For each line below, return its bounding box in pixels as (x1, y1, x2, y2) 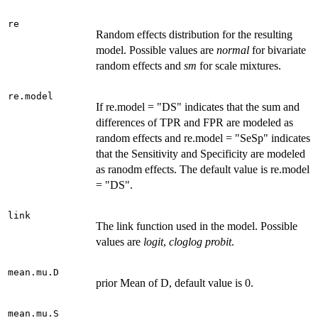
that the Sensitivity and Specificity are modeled (96, 148, 305, 160)
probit (205, 236, 231, 248)
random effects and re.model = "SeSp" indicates (96, 132, 310, 145)
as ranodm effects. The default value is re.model (96, 163, 309, 176)
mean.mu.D (8, 267, 59, 278)
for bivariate (249, 44, 306, 57)
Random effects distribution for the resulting (96, 28, 292, 41)
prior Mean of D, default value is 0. (96, 277, 253, 290)
